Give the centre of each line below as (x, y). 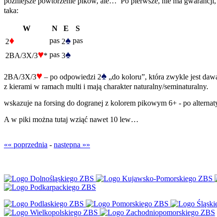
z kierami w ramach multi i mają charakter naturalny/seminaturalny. (106, 87)
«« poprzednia (26, 145)
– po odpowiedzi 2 (72, 77)
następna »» (72, 145)
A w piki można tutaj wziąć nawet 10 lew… (71, 120)
